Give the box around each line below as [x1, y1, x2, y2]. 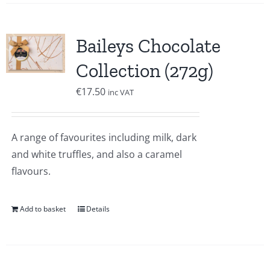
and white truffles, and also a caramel [11, 148, 182, 161]
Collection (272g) [75, 59, 213, 82]
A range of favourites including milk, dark [11, 131, 196, 144]
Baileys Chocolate [75, 34, 221, 57]
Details [86, 204, 110, 214]
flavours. [11, 165, 51, 178]
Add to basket [19, 204, 66, 214]
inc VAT [107, 87, 134, 98]
